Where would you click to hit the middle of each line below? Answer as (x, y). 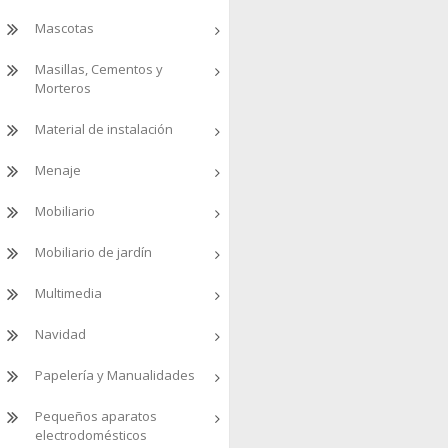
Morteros (63, 88)
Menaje (58, 170)
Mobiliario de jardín (93, 252)
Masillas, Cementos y (99, 69)
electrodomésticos (91, 435)
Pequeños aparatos (96, 416)
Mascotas (64, 28)
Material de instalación (104, 129)
